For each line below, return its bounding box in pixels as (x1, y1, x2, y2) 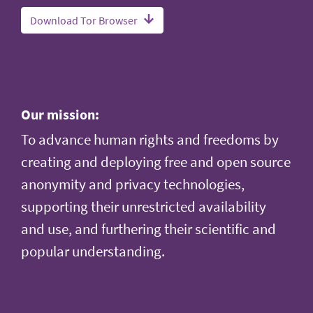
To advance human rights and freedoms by (21, 130, 279, 149)
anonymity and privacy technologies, (21, 175, 245, 194)
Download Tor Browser (30, 13, 138, 27)
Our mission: (21, 105, 99, 123)
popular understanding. (21, 242, 165, 261)
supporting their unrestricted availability (21, 197, 266, 216)
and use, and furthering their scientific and (21, 219, 276, 238)
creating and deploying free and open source (21, 152, 291, 171)
